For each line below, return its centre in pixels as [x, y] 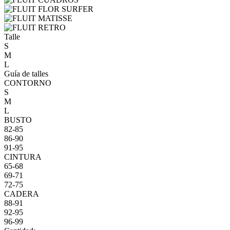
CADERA [22, 194]
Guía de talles [26, 73]
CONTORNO [28, 83]
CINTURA [23, 157]
